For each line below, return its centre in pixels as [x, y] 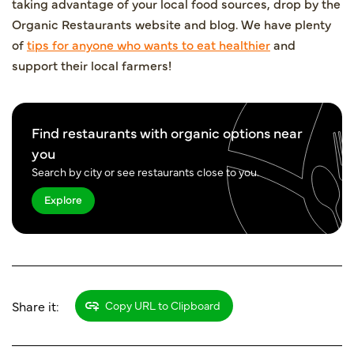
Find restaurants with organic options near [167, 132]
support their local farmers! [92, 64]
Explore [63, 199]
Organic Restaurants [72, 23]
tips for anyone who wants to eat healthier [149, 44]
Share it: [36, 305]
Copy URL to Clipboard [161, 305]
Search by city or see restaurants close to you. [145, 171]
